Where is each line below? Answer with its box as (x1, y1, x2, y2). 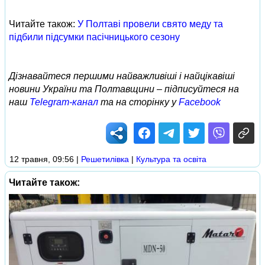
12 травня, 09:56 (9, 154, 74, 164)
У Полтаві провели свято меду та (77, 19, 223, 29)
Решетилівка (81, 154, 129, 164)
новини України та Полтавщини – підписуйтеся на (9, 84, 239, 94)
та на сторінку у (98, 97, 179, 107)
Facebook (179, 97, 221, 107)
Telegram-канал (30, 97, 98, 107)
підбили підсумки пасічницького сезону (9, 32, 180, 42)
